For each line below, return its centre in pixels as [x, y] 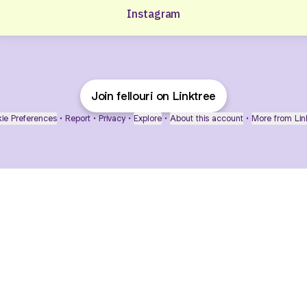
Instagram [153, 13]
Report [78, 118]
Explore [148, 118]
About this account [207, 118]
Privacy [112, 118]
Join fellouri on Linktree [153, 96]
